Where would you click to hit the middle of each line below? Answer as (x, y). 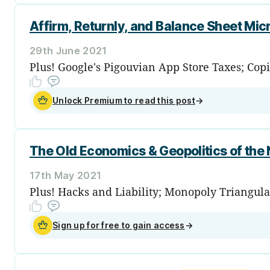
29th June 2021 (68, 50)
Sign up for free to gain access (119, 225)
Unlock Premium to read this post (124, 100)
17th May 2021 (66, 175)
